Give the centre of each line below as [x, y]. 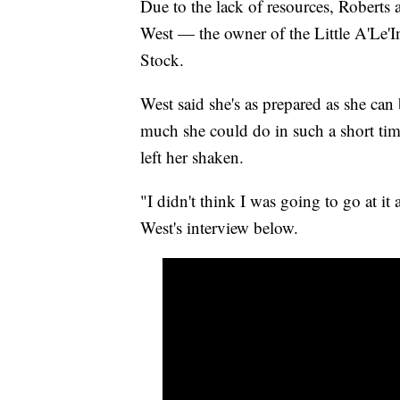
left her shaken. [192, 157]
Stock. [162, 60]
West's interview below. [219, 228]
